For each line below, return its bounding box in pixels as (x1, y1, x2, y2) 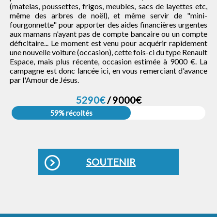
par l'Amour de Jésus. (10, 75, 79, 84)
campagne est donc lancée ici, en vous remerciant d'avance (10, 65, 207, 75)
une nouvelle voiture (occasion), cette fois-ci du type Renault (10, 47, 207, 57)
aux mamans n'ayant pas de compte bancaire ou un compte (10, 29, 207, 38)
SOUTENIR (86, 155, 136, 168)
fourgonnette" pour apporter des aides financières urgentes (10, 19, 207, 29)
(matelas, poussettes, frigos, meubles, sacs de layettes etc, (10, 1, 207, 11)
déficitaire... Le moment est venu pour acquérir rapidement (10, 38, 207, 47)
